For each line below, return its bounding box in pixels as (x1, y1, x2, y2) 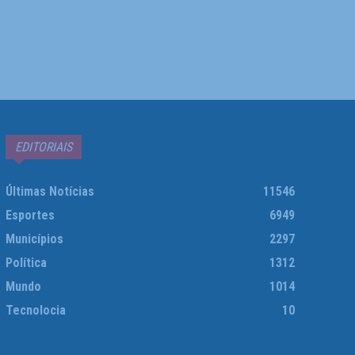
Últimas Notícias (5, 184, 94, 200)
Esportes (5, 208, 55, 223)
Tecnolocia (5, 303, 66, 319)
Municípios (5, 231, 63, 247)
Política (5, 255, 47, 271)
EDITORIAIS (14, 139, 72, 155)
